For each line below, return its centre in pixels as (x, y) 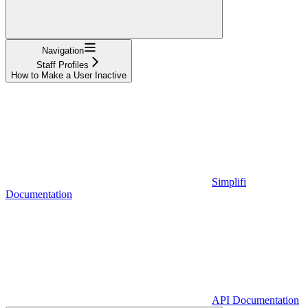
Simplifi (229, 181)
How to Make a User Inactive (69, 75)
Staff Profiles (63, 65)
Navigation (63, 50)
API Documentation (255, 300)
